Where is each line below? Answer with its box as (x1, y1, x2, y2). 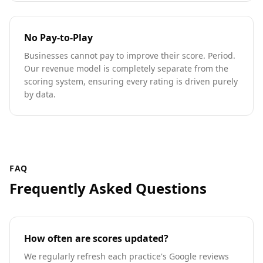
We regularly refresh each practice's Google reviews (24, 251, 229, 262)
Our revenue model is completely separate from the (24, 63, 228, 74)
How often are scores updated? (24, 232, 168, 245)
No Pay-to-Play (24, 31, 93, 44)
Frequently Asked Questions (9, 178, 207, 198)
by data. (24, 89, 56, 100)
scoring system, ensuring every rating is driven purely (24, 76, 238, 87)
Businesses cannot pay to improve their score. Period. (24, 50, 235, 61)
